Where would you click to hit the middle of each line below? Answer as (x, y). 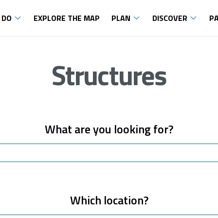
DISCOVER (170, 18)
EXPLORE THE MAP (67, 18)
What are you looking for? (109, 129)
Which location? (109, 200)
